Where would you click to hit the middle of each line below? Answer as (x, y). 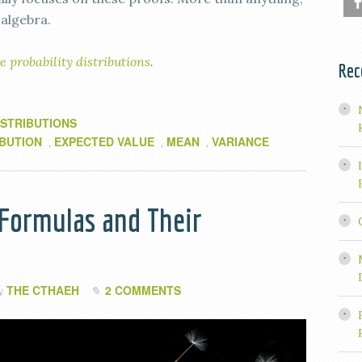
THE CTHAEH (43, 290)
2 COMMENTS (143, 290)
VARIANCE (240, 141)
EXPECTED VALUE (104, 141)
